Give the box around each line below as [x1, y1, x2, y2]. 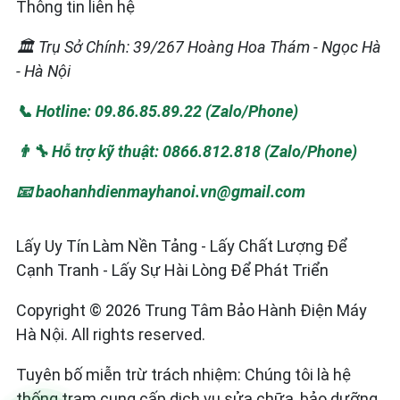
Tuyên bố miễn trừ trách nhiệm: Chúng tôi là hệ [16, 365, 351, 385]
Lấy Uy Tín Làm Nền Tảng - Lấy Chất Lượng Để [16, 237, 347, 256]
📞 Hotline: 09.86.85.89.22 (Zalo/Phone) [16, 102, 298, 121]
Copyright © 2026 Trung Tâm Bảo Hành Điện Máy [16, 301, 367, 321]
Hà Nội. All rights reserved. [16, 325, 205, 345]
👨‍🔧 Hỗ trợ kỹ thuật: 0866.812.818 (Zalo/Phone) [16, 142, 357, 162]
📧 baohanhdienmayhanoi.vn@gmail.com [16, 182, 305, 202]
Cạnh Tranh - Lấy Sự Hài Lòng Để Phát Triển [16, 261, 329, 280]
